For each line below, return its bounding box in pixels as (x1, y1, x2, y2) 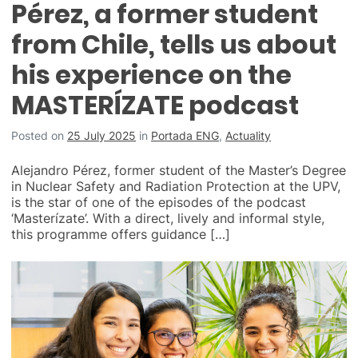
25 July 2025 (67, 128, 136, 142)
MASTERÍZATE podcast (11, 86, 299, 123)
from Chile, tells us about (11, 26, 336, 62)
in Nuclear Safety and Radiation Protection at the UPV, (11, 177, 340, 194)
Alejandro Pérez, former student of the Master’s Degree (11, 161, 346, 178)
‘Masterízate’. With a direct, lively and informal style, (11, 209, 324, 226)
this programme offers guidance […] (11, 225, 230, 242)
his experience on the (11, 56, 292, 93)
